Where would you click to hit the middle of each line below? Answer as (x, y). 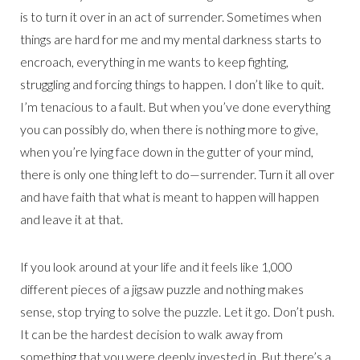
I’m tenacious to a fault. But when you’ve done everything (175, 107)
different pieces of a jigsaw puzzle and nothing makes (162, 289)
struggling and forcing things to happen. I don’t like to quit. (172, 84)
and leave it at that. (72, 219)
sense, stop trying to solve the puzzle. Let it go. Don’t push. (177, 312)
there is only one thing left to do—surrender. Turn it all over (177, 174)
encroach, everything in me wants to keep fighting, (154, 62)
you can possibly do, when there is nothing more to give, (169, 129)
